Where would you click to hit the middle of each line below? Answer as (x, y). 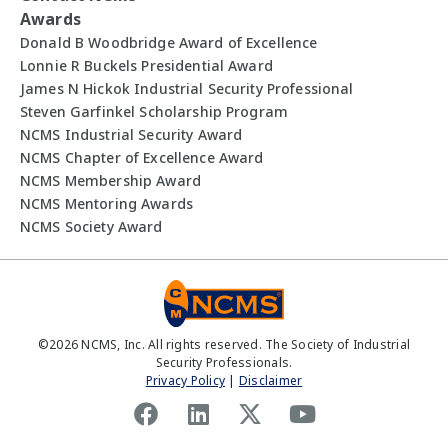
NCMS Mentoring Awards (106, 203)
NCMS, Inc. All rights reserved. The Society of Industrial (244, 344)
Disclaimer (270, 380)
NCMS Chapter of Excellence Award (142, 157)
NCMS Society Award (91, 226)
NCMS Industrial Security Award (131, 134)
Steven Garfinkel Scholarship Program (154, 111)
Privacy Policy (185, 380)
